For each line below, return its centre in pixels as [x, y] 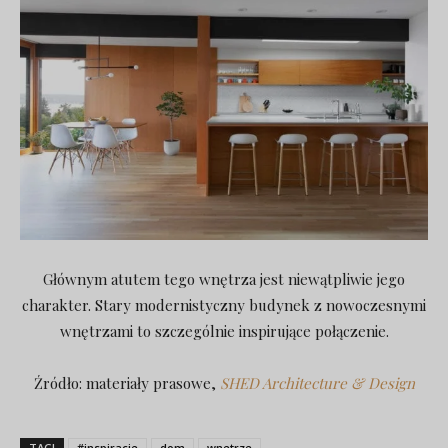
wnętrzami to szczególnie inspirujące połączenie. [224, 331]
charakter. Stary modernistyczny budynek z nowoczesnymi [224, 305]
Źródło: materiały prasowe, [126, 383]
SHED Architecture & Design [317, 383]
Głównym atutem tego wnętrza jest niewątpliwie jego [224, 279]
